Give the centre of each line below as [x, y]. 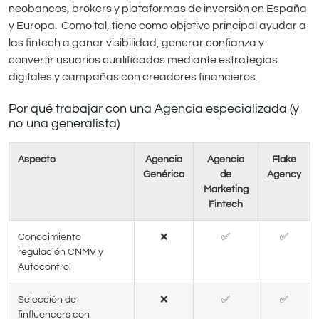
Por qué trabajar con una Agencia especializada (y [154, 109]
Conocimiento [49, 237]
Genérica [164, 174]
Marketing [226, 189]
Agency [284, 174]
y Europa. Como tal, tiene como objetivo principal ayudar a [157, 26]
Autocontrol [45, 267]
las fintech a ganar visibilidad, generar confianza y [136, 43]
